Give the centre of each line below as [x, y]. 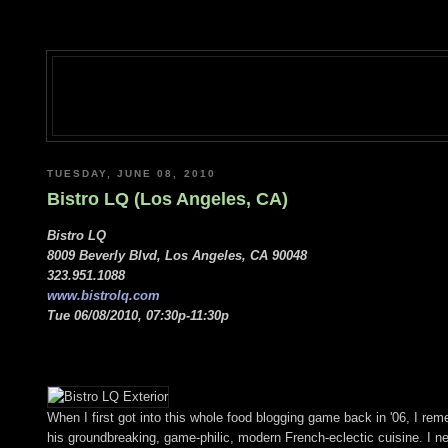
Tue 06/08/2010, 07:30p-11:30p [138, 315]
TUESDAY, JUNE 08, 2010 [131, 173]
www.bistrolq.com [103, 295]
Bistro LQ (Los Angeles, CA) [167, 199]
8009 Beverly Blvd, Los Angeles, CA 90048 [177, 255]
